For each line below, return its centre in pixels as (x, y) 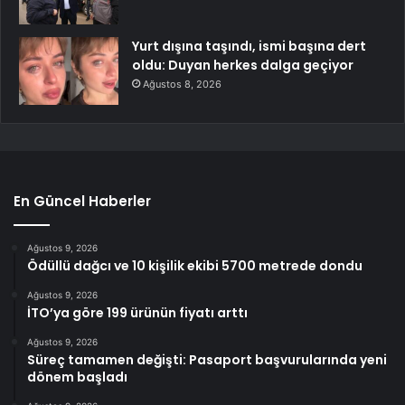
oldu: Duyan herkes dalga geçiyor (243, 65)
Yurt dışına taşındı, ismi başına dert (249, 46)
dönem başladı (77, 377)
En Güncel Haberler (82, 201)
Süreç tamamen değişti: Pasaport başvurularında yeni (207, 359)
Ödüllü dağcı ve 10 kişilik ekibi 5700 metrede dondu (195, 265)
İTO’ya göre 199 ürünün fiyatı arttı (137, 312)
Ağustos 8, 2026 (182, 84)
